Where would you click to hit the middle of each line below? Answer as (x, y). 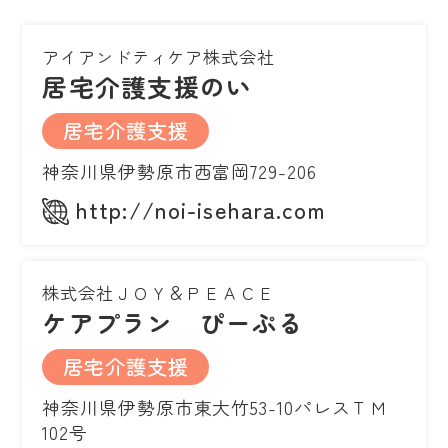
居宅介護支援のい (147, 85)
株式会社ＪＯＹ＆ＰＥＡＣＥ (158, 292)
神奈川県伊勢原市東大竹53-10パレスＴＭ (215, 407)
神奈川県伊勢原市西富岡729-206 (179, 170)
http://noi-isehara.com (201, 208)
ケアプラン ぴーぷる (173, 321)
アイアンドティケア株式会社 (158, 56)
